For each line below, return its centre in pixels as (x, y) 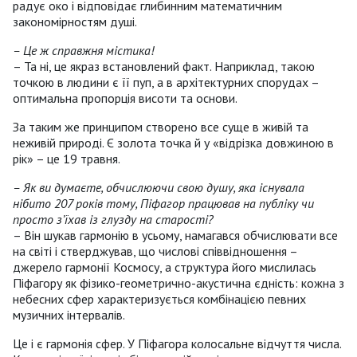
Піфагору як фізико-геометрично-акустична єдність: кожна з (178, 283)
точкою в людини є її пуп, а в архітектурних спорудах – (166, 82)
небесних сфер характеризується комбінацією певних (159, 299)
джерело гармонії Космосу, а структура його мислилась (165, 267)
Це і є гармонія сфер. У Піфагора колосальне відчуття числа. (177, 344)
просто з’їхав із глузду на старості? (113, 220)
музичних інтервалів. (69, 315)
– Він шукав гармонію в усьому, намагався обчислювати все (175, 235)
